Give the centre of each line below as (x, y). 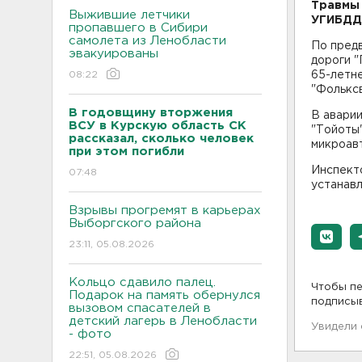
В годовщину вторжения (151, 113)
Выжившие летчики (129, 15)
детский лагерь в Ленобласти (163, 321)
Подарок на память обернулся (164, 295)
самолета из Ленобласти (147, 41)
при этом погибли (126, 152)
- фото (90, 334)
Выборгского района (135, 223)
